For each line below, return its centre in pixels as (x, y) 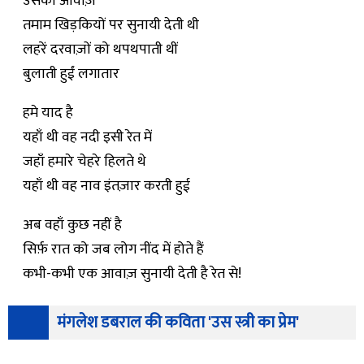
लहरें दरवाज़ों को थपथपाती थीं (100, 50)
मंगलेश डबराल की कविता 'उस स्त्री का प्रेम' (178, 323)
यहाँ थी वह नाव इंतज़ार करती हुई (106, 186)
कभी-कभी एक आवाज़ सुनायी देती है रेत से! (132, 274)
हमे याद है (48, 113)
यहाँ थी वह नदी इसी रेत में (87, 137)
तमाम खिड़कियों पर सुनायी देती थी (111, 25)
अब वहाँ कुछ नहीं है (72, 225)
